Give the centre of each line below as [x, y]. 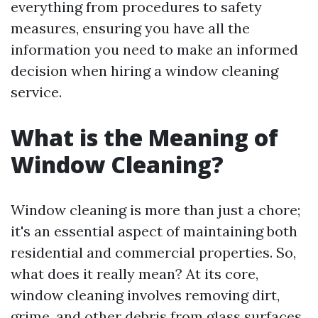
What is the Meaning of [144, 137]
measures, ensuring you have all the [130, 28]
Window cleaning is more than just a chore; [155, 210]
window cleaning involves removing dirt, [145, 295]
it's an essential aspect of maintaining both [154, 231]
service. [36, 92]
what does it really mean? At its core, [135, 274]
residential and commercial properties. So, [153, 252]
